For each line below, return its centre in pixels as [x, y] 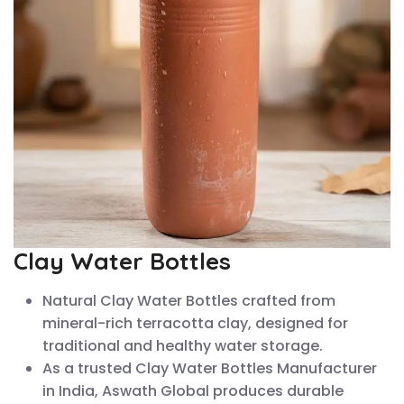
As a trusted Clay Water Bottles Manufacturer [210, 368]
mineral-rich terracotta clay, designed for [195, 323]
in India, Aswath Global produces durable [193, 390]
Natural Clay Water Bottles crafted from [189, 300]
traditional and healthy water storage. [183, 345]
